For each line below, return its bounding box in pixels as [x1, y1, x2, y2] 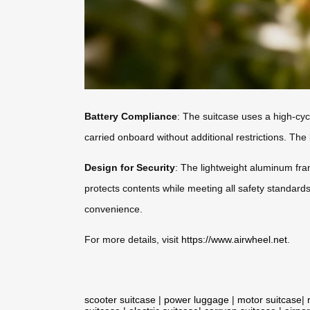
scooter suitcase [84, 293, 156, 305]
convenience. [84, 203, 143, 215]
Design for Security [84, 161, 175, 173]
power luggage [164, 293, 229, 305]
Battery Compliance [84, 110, 177, 122]
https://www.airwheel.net [181, 233, 287, 245]
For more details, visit [84, 233, 181, 245]
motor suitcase [237, 293, 302, 305]
